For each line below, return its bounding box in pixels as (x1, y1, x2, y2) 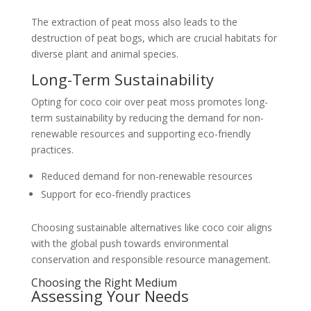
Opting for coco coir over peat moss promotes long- (31, 95, 268, 108)
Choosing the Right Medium (31, 275, 177, 290)
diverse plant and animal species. (31, 47, 178, 60)
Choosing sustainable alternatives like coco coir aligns (31, 221, 272, 234)
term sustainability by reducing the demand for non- (31, 111, 264, 124)
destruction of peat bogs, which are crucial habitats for (31, 31, 277, 44)
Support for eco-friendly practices (40, 187, 191, 201)
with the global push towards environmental (31, 237, 228, 250)
